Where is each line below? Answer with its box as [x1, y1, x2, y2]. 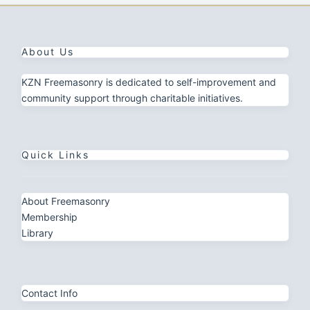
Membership [21, 211, 77, 224]
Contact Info [21, 287, 77, 300]
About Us [21, 46, 74, 58]
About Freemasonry [21, 195, 110, 208]
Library [21, 227, 53, 239]
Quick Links [21, 149, 89, 161]
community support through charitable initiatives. [21, 92, 243, 104]
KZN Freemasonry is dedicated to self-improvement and [21, 76, 276, 89]
